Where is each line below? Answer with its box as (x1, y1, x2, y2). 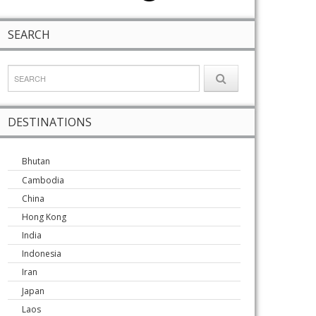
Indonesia (22, 248, 61, 260)
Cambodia (22, 174, 64, 186)
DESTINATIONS (8, 114, 92, 130)
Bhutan (22, 155, 50, 168)
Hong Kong (22, 210, 66, 223)
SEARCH (8, 27, 50, 42)
